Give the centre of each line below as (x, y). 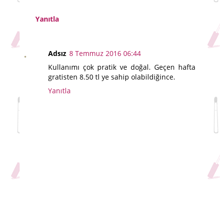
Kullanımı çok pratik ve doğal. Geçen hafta (122, 67)
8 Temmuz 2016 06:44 (105, 53)
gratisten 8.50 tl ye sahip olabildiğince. (112, 77)
